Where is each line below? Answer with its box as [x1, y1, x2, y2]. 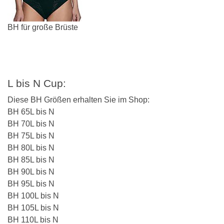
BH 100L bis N [7, 191, 59, 200]
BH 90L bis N [7, 167, 54, 176]
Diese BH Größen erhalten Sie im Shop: [7, 95, 149, 104]
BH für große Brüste [7, 23, 78, 31]
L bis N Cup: [7, 77, 66, 89]
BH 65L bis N [7, 107, 54, 116]
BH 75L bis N [7, 131, 54, 140]
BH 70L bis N [7, 119, 54, 128]
